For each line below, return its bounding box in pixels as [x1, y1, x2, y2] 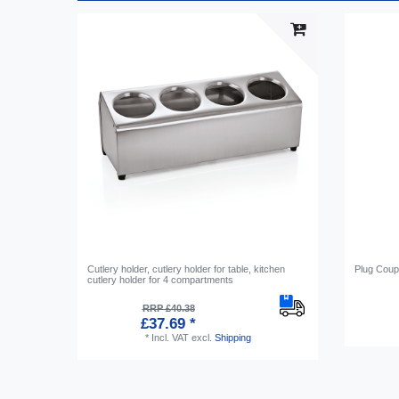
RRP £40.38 [142, 302, 195, 313]
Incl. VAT [151, 331, 189, 343]
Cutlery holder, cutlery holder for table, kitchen [87, 263, 286, 274]
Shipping [214, 331, 251, 343]
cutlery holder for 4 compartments [87, 273, 234, 285]
